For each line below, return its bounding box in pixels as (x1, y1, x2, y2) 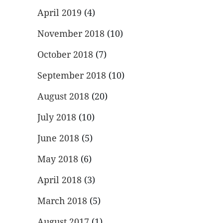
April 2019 (37, 7, 82, 18)
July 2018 (37, 111, 76, 122)
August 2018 (37, 91, 89, 102)
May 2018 (37, 153, 78, 164)
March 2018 (37, 195, 87, 206)
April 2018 (37, 174, 82, 185)
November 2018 (37, 28, 105, 39)
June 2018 (37, 132, 79, 143)
